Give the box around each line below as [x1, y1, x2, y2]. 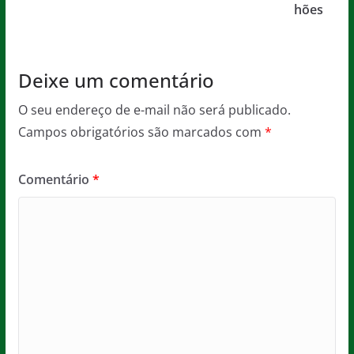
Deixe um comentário [17, 66, 214, 93]
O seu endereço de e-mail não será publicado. [17, 100, 291, 119]
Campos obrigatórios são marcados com [17, 122, 265, 141]
